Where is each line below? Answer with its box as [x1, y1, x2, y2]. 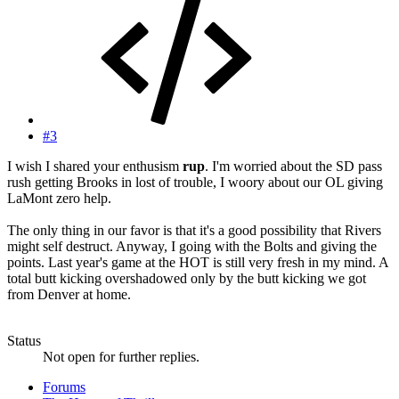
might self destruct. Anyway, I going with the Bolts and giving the [7, 239, 377, 255]
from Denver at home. [7, 287, 131, 303]
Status [7, 333, 41, 349]
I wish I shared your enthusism [7, 159, 183, 175]
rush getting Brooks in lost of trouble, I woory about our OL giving [7, 175, 383, 191]
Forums [43, 379, 85, 395]
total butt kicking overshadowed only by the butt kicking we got [7, 271, 366, 287]
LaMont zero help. [7, 191, 111, 207]
